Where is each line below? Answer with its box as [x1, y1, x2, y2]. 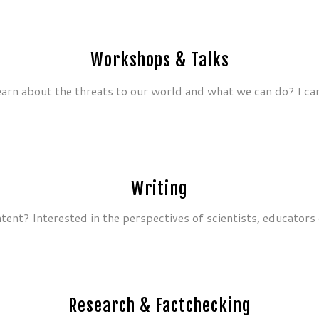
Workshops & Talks [90, 48, 229, 70]
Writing [131, 178, 188, 200]
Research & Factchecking [68, 294, 251, 316]
